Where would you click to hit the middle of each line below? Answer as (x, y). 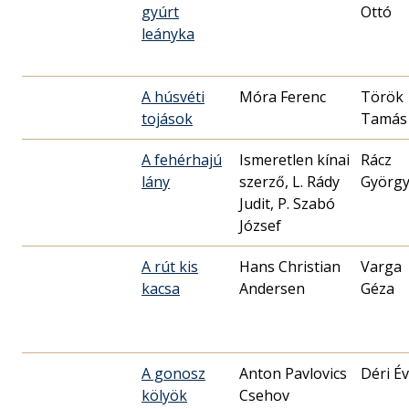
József (260, 225)
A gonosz (173, 373)
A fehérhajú (182, 159)
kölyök (164, 395)
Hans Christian (290, 266)
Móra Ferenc (283, 96)
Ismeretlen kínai (294, 159)
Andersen (272, 288)
